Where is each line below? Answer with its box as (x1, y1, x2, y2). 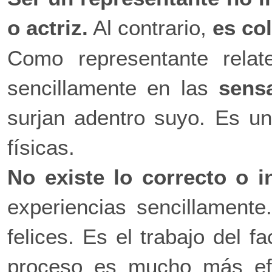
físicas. (7, 135, 75, 159)
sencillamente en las (7, 75, 219, 100)
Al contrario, (88, 15, 212, 39)
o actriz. (7, 15, 88, 39)
